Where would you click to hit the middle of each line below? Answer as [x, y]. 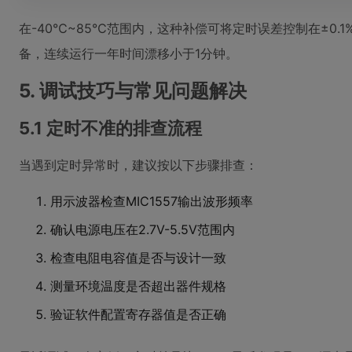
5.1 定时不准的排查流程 [110, 128]
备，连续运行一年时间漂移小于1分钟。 [128, 53]
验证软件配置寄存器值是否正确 [138, 314]
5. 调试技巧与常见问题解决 [133, 91]
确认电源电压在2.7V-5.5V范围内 [143, 229]
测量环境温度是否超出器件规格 [138, 286]
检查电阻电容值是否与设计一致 [138, 258]
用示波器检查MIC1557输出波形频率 [152, 201]
